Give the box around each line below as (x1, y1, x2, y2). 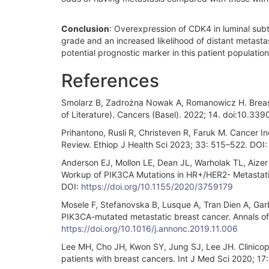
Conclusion (61, 23, 109, 34)
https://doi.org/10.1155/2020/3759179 (81, 181, 233, 192)
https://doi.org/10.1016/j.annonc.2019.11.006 (61, 223, 238, 234)
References (61, 69, 159, 91)
